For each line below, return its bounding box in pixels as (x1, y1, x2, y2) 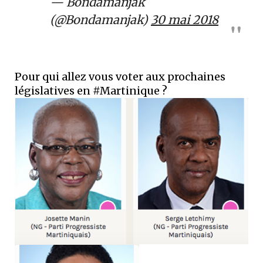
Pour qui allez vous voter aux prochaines (15, 70, 225, 83)
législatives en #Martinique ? (15, 84, 167, 97)
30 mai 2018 (151, 12, 218, 27)
